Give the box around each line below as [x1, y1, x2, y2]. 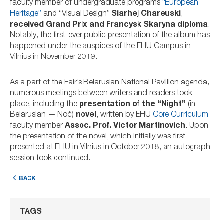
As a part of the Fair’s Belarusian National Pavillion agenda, [10, 79, 209, 87]
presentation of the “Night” [79, 101, 186, 109]
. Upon [185, 122, 208, 131]
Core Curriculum [153, 111, 208, 120]
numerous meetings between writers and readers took [10, 90, 192, 98]
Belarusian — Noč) [10, 111, 76, 120]
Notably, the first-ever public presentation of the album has [10, 32, 210, 40]
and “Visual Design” [41, 10, 111, 19]
